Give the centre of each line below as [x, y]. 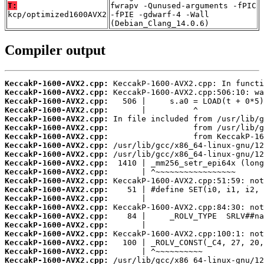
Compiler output [55, 50]
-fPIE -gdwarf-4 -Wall [160, 15]
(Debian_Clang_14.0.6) [160, 24]
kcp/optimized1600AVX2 [57, 15]
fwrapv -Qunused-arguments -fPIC [183, 6]
